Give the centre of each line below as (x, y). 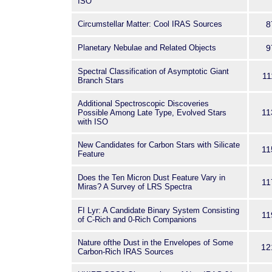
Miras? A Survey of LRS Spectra (135, 187)
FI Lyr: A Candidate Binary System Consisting (158, 210)
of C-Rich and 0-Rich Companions (137, 219)
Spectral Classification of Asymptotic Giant (153, 71)
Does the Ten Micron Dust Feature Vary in (151, 178)
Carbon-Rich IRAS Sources (126, 252)
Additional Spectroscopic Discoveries (143, 104)
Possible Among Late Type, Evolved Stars (152, 113)
